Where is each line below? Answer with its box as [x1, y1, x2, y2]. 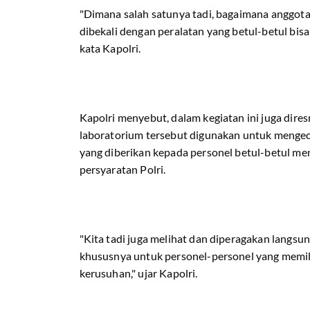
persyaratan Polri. [79, 163, 166, 176]
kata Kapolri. [79, 42, 143, 55]
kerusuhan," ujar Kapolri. [79, 266, 200, 280]
